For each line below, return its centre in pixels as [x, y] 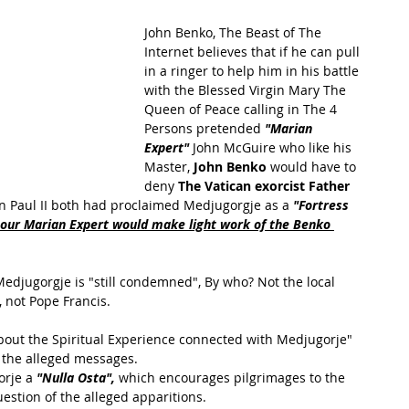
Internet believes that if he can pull [254, 52]
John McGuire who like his [272, 147]
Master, [169, 167]
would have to [313, 167]
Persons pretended [204, 128]
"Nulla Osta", [76, 378]
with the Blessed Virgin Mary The [247, 90]
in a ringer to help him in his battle [253, 71]
